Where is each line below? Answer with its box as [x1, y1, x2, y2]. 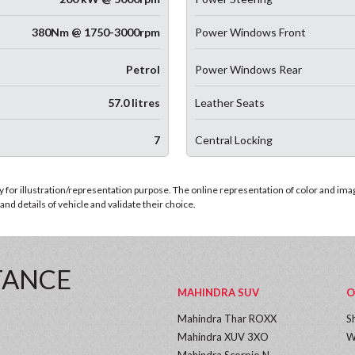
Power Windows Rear [195, 63, 303, 76]
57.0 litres [107, 96, 160, 109]
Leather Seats [195, 96, 265, 109]
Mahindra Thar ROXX [177, 312, 277, 325]
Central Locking [195, 133, 273, 147]
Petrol [125, 63, 160, 76]
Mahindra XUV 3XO [177, 330, 269, 343]
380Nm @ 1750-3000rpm [31, 25, 160, 39]
